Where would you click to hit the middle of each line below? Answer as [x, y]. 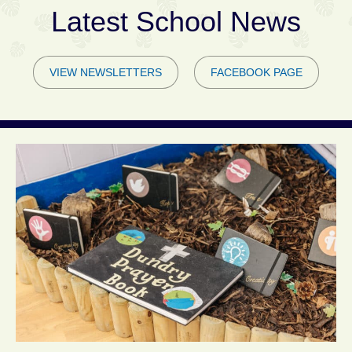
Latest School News [176, 22]
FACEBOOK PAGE [257, 72]
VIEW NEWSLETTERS [106, 72]
